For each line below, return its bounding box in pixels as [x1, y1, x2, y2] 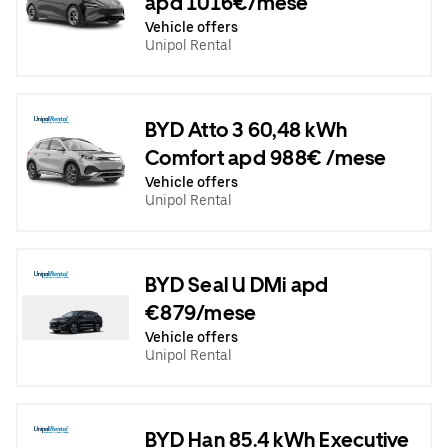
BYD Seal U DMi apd [145, 272, 329, 297]
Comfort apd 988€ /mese [145, 145, 387, 170]
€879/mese [145, 300, 257, 325]
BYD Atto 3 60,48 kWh [145, 117, 347, 142]
